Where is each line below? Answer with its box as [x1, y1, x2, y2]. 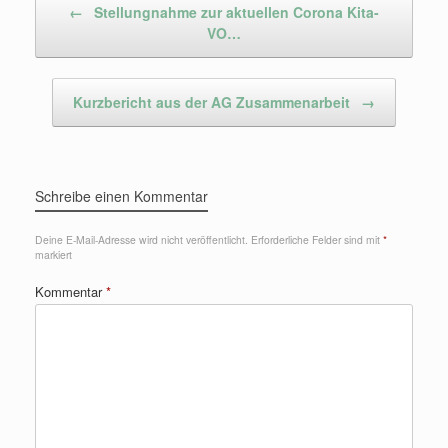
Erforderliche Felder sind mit [251, 231, 383, 247]
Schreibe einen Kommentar [35, 185, 208, 206]
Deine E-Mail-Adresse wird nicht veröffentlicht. [35, 231, 248, 247]
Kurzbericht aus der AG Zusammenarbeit [73, 91, 354, 112]
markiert [35, 246, 72, 262]
